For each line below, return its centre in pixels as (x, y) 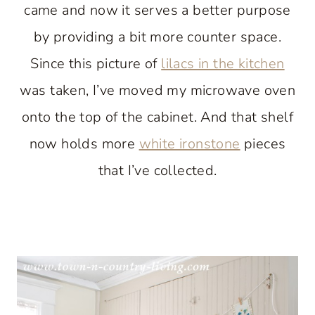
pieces (263, 144)
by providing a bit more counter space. (157, 37)
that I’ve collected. (157, 171)
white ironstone (189, 144)
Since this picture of (96, 64)
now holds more (84, 144)
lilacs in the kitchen (223, 64)
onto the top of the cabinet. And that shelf (157, 117)
